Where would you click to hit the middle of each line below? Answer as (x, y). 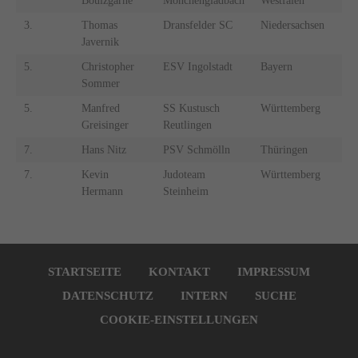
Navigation (40, 252)
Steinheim (185, 192)
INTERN (204, 295)
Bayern (276, 67)
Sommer (100, 84)
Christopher (107, 67)
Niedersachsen (292, 26)
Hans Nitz (103, 150)
